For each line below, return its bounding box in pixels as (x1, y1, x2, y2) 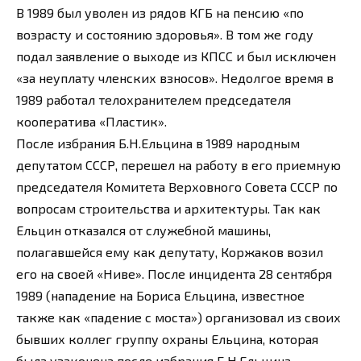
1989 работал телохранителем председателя (16, 91, 291, 107)
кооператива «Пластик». (16, 113, 167, 129)
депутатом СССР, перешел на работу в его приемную (16, 156, 341, 172)
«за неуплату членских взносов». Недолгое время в (16, 69, 334, 85)
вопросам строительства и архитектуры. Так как (16, 200, 321, 216)
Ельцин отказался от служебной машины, (16, 222, 271, 238)
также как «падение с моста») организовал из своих (16, 309, 341, 325)
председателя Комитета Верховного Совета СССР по (16, 178, 338, 194)
